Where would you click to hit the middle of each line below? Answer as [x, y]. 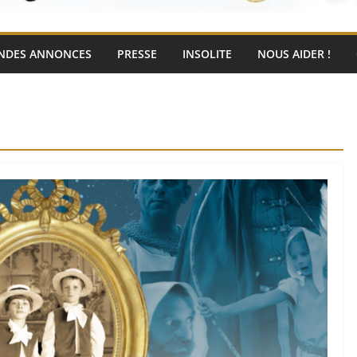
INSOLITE [207, 53]
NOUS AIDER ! [294, 53]
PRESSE [137, 53]
